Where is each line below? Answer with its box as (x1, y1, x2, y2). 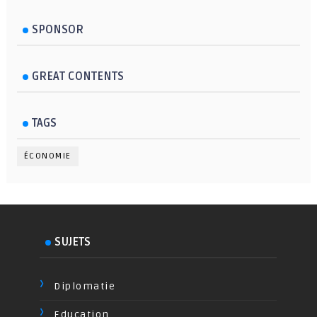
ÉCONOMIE (23, 150, 71, 161)
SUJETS (54, 234, 91, 249)
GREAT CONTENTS (31, 69, 124, 83)
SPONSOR (31, 22, 83, 37)
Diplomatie (54, 279, 116, 292)
